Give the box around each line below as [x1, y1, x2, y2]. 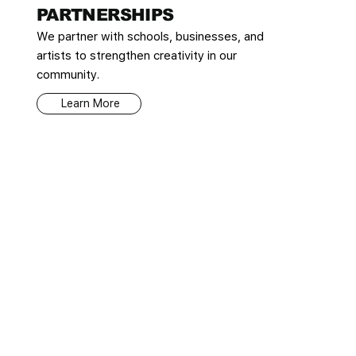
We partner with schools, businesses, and [36, 29, 264, 44]
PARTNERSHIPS [36, 5, 174, 24]
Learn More [61, 97, 121, 110]
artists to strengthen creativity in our [36, 48, 237, 63]
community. [36, 67, 99, 82]
